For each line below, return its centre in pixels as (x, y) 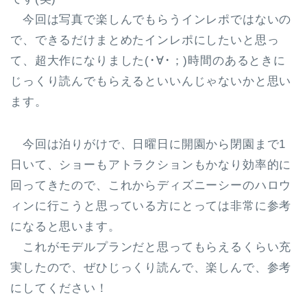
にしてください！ (59, 288)
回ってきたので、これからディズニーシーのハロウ (151, 185)
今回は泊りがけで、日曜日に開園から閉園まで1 (148, 144)
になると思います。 (65, 226)
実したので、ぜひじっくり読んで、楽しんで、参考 (151, 267)
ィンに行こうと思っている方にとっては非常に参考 (151, 206)
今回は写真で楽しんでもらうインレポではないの (151, 19)
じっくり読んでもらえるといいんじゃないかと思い (151, 81)
